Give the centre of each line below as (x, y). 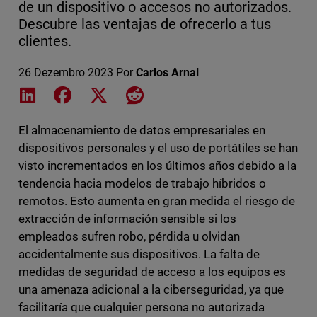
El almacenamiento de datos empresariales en (142, 131)
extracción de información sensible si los (127, 219)
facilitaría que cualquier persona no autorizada (142, 307)
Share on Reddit (182, 94)
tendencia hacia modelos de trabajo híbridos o (142, 184)
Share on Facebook (122, 94)
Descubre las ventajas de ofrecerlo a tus (145, 24)
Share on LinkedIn (83, 94)
